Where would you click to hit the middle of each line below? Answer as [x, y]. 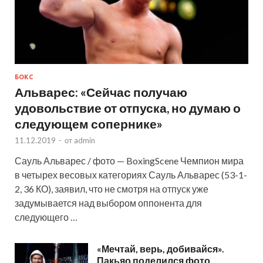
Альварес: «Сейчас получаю [101, 92]
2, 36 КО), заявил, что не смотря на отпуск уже [112, 189]
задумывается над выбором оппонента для [108, 203]
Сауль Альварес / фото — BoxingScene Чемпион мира [129, 161]
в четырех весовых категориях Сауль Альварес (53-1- [131, 175]
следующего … [46, 217]
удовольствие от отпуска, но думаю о [128, 108]
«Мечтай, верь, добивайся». [161, 249]
